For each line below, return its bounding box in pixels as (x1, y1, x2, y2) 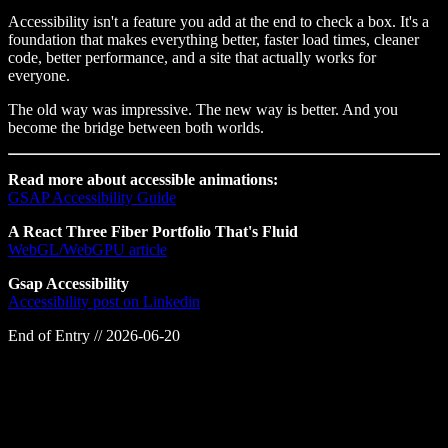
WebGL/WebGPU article (8, 241, 167, 259)
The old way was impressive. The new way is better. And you (8, 101, 398, 119)
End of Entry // (8, 327, 106, 345)
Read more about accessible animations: (8, 171, 278, 189)
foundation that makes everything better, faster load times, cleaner (8, 31, 419, 49)
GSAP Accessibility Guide (8, 189, 176, 207)
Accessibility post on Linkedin (8, 293, 200, 311)
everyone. (8, 67, 70, 85)
